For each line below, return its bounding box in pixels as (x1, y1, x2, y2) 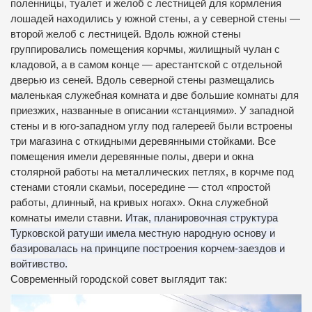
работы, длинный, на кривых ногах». (10, 197, 188, 209)
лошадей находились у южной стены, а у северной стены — (10, 13, 300, 25)
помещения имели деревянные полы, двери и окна (10, 151, 253, 163)
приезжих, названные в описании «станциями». (10, 105, 240, 117)
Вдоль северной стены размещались (96, 75, 274, 86)
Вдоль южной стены (144, 29, 241, 40)
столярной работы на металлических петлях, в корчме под (10, 166, 294, 178)
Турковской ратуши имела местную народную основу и (10, 228, 275, 240)
